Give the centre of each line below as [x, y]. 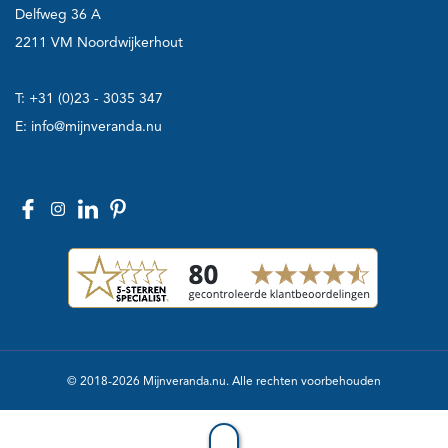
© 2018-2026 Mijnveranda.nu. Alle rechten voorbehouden [224, 380]
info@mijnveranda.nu [96, 126]
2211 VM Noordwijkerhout [99, 42]
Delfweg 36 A [58, 14]
